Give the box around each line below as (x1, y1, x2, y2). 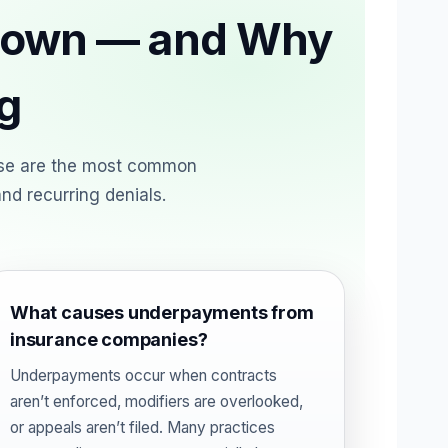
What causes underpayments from (10, 302, 314, 323)
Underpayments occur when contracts (10, 366, 277, 385)
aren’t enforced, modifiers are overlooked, (10, 392, 303, 411)
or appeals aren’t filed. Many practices (10, 418, 275, 437)
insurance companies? (10, 329, 208, 350)
